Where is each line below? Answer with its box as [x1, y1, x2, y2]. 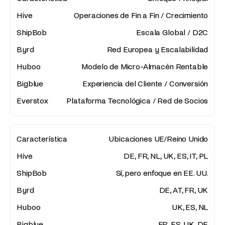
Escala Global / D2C [136, 28, 208, 37]
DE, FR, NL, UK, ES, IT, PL [124, 152, 208, 161]
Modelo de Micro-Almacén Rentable [81, 62, 208, 71]
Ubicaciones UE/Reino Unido [108, 135, 208, 144]
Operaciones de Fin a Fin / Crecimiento [74, 11, 208, 20]
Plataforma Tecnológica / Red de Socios [66, 96, 208, 105]
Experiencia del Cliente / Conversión [82, 79, 208, 88]
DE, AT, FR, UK [159, 186, 208, 195]
